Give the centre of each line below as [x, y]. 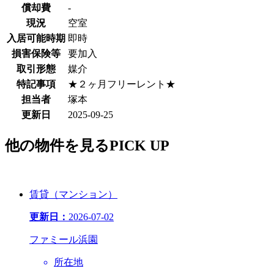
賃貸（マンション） [73, 194]
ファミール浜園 [64, 239]
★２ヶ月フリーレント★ [122, 84]
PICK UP [139, 145]
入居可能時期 [36, 38]
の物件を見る [65, 145]
